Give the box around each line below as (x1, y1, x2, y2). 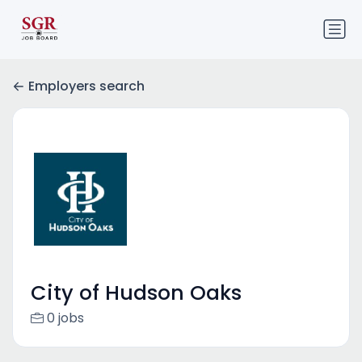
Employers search (28, 77, 145, 96)
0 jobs (46, 309, 84, 328)
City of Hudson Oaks (30, 279, 242, 308)
